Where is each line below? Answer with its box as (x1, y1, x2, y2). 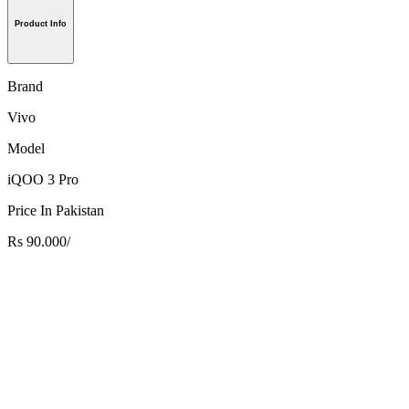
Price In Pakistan (7, 203, 104, 219)
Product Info (15, 19, 67, 29)
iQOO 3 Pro (7, 172, 79, 188)
